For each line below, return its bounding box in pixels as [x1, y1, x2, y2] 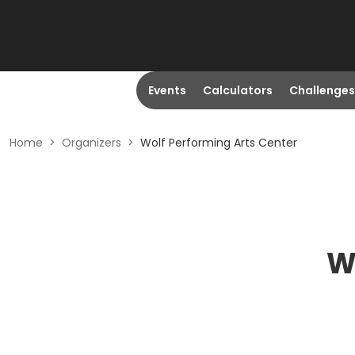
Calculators [202, 82, 273, 98]
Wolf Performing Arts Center [140, 135, 297, 151]
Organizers [62, 135, 121, 151]
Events [147, 82, 186, 98]
